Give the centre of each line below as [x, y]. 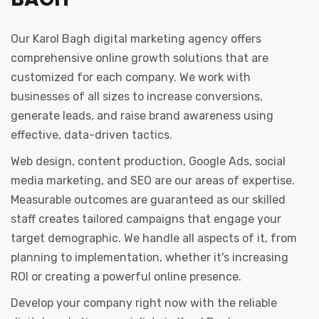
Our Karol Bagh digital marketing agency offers [136, 39]
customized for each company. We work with [131, 78]
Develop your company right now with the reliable [144, 303]
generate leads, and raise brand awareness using [142, 116]
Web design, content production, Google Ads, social [148, 162]
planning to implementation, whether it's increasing [150, 258]
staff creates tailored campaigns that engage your [146, 219]
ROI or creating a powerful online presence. [126, 277]
